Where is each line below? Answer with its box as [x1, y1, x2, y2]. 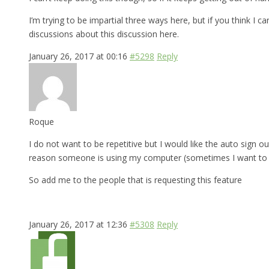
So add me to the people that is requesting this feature [29, 174, 242, 186]
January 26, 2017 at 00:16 [29, 50, 127, 62]
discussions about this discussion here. [29, 28, 179, 40]
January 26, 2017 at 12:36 [29, 218, 127, 230]
